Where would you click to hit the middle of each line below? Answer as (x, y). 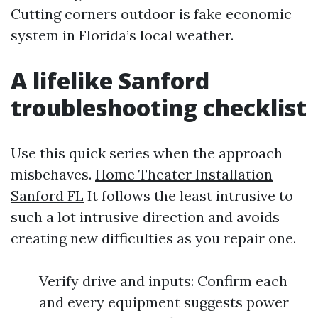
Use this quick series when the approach (147, 153)
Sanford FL (47, 196)
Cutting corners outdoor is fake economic (151, 14)
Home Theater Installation (184, 174)
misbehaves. (53, 174)
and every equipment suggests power (164, 302)
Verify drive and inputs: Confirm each (163, 281)
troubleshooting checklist (159, 108)
